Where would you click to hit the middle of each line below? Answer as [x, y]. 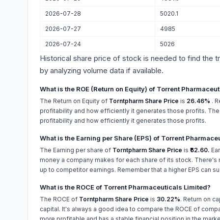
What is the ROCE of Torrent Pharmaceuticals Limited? [125, 187]
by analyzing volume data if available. [102, 70]
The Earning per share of [76, 150]
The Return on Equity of [74, 101]
